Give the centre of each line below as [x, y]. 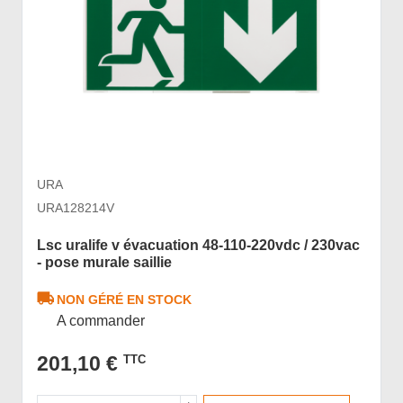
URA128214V [76, 207]
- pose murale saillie [104, 262]
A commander [101, 321]
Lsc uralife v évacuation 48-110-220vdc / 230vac [199, 245]
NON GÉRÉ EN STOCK [125, 300]
